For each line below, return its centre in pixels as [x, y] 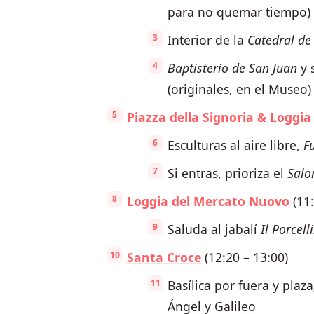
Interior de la [207, 40]
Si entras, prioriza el [227, 173]
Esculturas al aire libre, [235, 145]
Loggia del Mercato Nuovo [208, 202]
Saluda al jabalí [214, 230]
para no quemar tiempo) [239, 12]
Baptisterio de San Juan [232, 68]
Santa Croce [164, 258]
